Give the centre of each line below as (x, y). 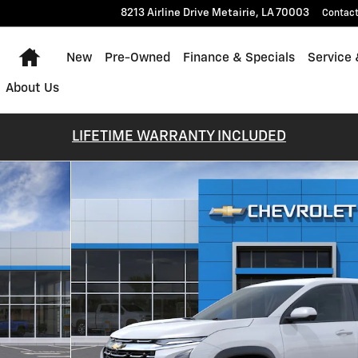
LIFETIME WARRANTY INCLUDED (179, 137)
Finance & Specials (239, 58)
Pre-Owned (137, 58)
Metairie (234, 13)
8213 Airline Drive (165, 13)
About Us (32, 88)
